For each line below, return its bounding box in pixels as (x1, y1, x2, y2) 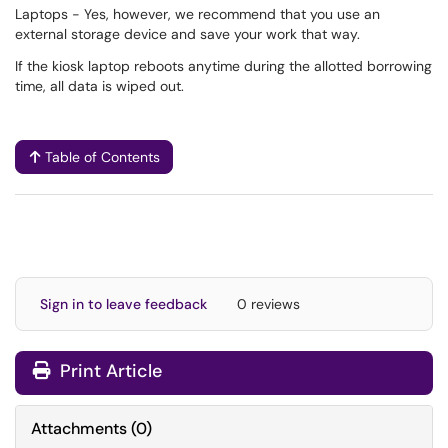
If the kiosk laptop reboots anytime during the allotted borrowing (15, 57, 432, 75)
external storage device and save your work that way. (15, 25, 360, 43)
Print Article (55, 359, 162, 383)
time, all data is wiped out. (15, 77, 184, 95)
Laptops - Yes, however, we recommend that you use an (15, 5, 380, 23)
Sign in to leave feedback (40, 295, 207, 313)
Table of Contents (45, 148, 160, 166)
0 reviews (237, 295, 300, 313)
